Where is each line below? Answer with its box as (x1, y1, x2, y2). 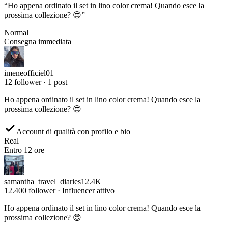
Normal (4, 17, 28, 26)
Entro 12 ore (4, 134, 44, 144)
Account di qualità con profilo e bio (16, 116, 130, 125)
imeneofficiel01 (4, 58, 54, 67)
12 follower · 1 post (4, 67, 67, 76)
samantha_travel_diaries (4, 166, 81, 175)
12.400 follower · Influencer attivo (4, 175, 115, 184)
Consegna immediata (4, 26, 71, 35)
